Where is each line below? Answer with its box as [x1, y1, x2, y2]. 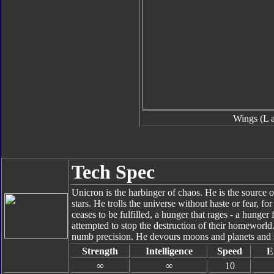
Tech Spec [72, 161, 155, 183]
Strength [82, 246, 118, 256]
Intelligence [146, 246, 193, 256]
